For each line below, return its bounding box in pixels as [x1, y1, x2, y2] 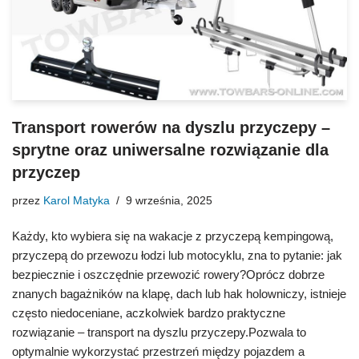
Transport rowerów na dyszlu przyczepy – [12, 118, 330, 136]
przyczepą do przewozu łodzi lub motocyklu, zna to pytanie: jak [12, 248, 342, 262]
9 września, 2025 [126, 194, 212, 207]
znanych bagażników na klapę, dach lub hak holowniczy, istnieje [12, 286, 346, 301]
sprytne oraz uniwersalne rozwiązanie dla [12, 140, 329, 159]
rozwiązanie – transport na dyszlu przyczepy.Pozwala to [12, 325, 306, 339]
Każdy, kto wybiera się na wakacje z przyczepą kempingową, [12, 228, 333, 243]
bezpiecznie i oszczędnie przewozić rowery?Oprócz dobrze [12, 267, 325, 281]
